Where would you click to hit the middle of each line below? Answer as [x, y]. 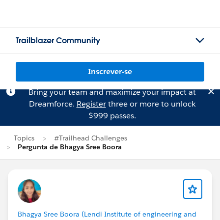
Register [91, 104]
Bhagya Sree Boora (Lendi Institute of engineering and [107, 214]
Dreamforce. [53, 104]
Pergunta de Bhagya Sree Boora [70, 147]
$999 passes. [112, 116]
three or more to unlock [151, 104]
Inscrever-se [110, 71]
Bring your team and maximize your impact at [112, 92]
